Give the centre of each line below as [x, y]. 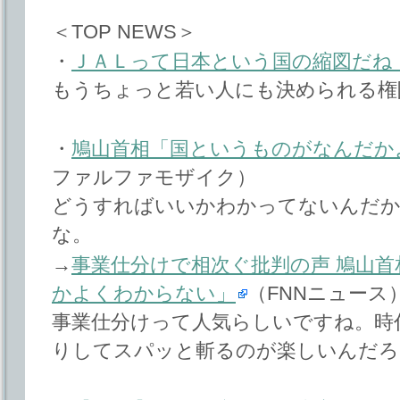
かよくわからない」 [144, 293]
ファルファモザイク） [154, 178]
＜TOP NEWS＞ [124, 31]
